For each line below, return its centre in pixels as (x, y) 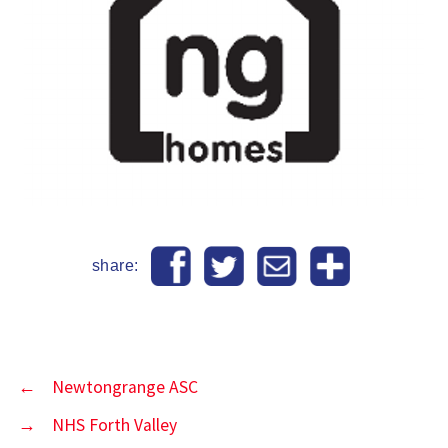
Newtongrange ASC (124, 386)
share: (117, 265)
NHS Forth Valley (114, 424)
